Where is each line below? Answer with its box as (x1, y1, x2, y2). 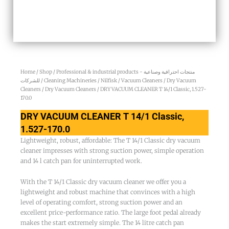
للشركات (20, 77, 40, 84)
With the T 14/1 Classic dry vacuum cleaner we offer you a (20, 177, 186, 186)
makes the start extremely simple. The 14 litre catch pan (20, 218, 184, 226)
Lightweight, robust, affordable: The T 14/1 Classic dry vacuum (20, 136, 200, 144)
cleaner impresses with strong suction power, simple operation (20, 146, 204, 154)
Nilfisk (101, 77, 117, 84)
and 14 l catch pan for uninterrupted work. (20, 156, 142, 165)
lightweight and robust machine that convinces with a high (20, 188, 195, 196)
